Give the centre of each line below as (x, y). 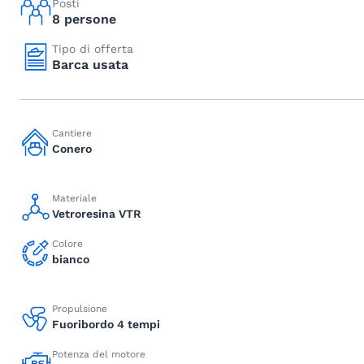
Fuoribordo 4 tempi (106, 324)
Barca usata (90, 65)
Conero (72, 149)
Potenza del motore (99, 354)
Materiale (74, 198)
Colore (67, 244)
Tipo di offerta (93, 49)
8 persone (84, 19)
